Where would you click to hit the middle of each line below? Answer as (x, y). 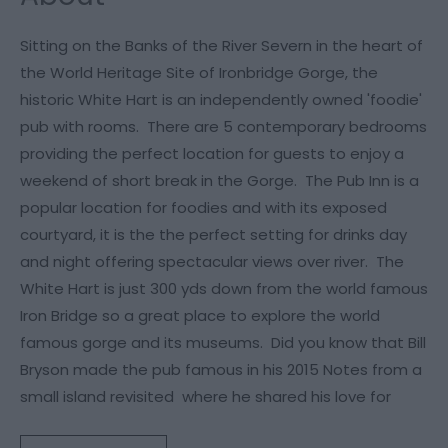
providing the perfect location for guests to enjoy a (212, 153)
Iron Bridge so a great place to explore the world (200, 315)
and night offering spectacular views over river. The (212, 261)
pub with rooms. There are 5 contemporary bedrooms (223, 126)
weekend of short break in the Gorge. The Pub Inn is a (219, 180)
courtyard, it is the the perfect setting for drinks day (213, 234)
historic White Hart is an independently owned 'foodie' (221, 99)
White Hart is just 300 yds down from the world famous (224, 288)
